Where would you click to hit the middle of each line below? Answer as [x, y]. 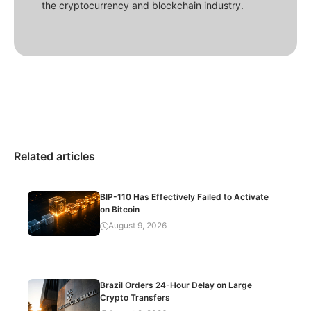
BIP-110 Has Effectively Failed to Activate [185, 196]
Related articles [54, 156]
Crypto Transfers [135, 297]
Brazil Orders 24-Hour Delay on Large [176, 285]
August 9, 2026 [138, 225]
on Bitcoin [120, 209]
